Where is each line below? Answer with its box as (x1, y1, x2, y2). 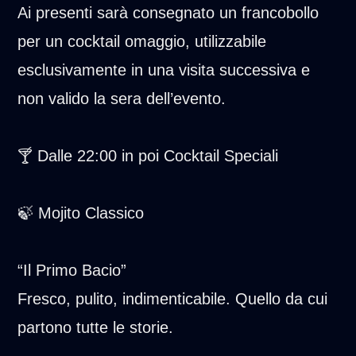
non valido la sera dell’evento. (17, 89, 226, 107)
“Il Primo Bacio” (17, 261, 127, 279)
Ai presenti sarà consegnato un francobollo (17, 3, 319, 21)
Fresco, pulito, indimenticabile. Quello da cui (17, 289, 328, 308)
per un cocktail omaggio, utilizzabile (17, 32, 267, 50)
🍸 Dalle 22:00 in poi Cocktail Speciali (17, 146, 279, 164)
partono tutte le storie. (17, 318, 174, 336)
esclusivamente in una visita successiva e (17, 60, 311, 79)
